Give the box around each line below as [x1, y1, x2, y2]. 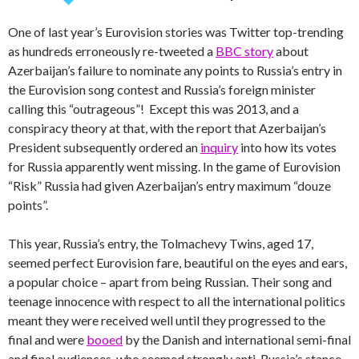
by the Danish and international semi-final [123, 331, 351, 347]
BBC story [216, 42, 273, 58]
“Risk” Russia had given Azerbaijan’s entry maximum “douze [8, 177, 331, 193]
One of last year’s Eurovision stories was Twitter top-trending [8, 23, 344, 39]
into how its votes [238, 139, 337, 155]
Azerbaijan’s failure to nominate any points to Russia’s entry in [8, 62, 342, 78]
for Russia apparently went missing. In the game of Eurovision [8, 158, 341, 174]
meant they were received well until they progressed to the [8, 312, 325, 328]
